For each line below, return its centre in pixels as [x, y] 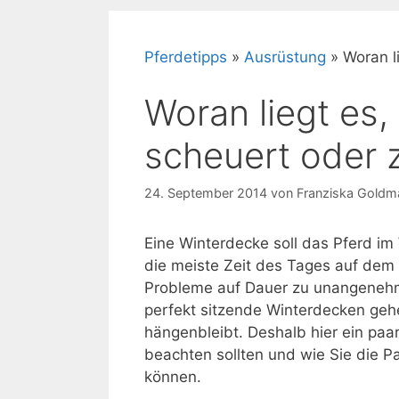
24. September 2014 [206, 192]
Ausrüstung [285, 57]
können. [173, 376]
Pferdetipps [186, 57]
